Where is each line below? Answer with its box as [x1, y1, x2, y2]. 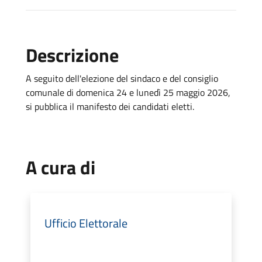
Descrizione [26, 40, 119, 69]
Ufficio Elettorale [44, 213, 127, 232]
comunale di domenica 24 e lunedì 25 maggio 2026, [26, 85, 230, 99]
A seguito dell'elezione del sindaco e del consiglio [26, 71, 218, 85]
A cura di [26, 153, 95, 181]
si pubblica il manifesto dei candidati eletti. [26, 99, 196, 113]
